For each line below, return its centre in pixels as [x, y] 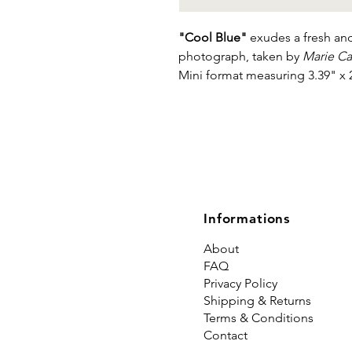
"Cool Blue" [213, 37]
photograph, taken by [240, 56]
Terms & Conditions [258, 318]
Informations [247, 218]
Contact [225, 335]
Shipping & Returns [257, 301]
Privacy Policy [240, 283]
